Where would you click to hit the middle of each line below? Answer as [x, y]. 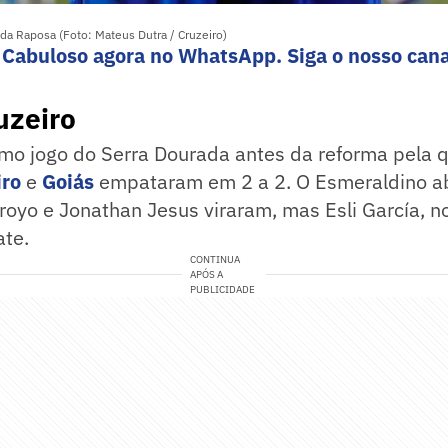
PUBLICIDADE [223, 290]
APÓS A [207, 275]
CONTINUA [215, 260]
